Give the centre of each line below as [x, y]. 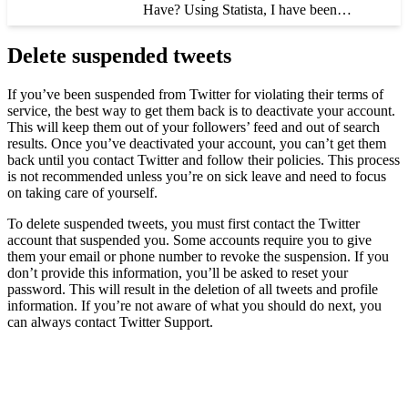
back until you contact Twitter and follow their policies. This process [204, 159]
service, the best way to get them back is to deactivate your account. [201, 110]
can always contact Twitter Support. [110, 321]
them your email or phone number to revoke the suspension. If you [198, 256]
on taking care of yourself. [82, 192]
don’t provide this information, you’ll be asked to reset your [178, 272]
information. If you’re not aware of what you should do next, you [194, 305]
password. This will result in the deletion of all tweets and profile [193, 289]
